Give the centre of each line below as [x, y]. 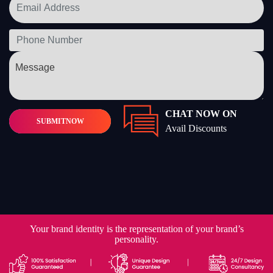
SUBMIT [51, 121]
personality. [136, 239]
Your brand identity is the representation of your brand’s [136, 229]
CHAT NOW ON [201, 113]
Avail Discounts [196, 128]
